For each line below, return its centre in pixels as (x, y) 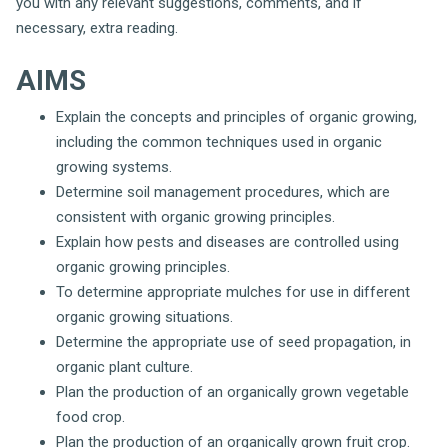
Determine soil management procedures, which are (223, 191)
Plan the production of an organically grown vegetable (232, 391)
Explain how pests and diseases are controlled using (227, 241)
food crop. (90, 416)
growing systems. (114, 166)
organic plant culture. (124, 366)
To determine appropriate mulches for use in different (233, 291)
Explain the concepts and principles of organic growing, (236, 116)
